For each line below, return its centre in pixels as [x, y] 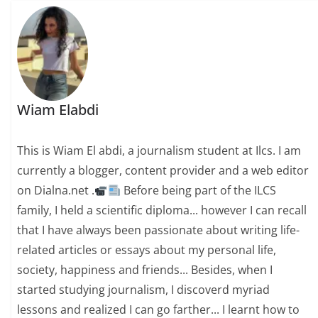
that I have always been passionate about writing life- [159, 230]
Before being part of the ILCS [198, 191]
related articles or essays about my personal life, [147, 250]
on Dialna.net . [56, 191]
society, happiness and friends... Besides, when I [145, 270]
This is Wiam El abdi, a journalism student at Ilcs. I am [159, 151]
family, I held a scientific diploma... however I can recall [162, 210]
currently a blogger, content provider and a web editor [163, 171]
